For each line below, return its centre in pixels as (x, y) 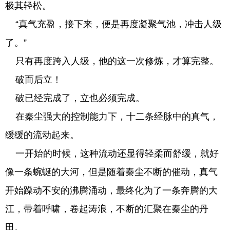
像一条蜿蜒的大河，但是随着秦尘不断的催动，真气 (111, 172)
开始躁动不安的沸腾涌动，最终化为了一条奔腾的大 (111, 190)
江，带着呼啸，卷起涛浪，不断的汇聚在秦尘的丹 (107, 209)
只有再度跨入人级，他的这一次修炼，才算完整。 (112, 61)
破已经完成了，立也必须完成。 (75, 98)
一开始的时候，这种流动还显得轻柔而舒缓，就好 (112, 154)
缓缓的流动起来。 (42, 135)
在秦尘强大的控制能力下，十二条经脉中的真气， (112, 117)
